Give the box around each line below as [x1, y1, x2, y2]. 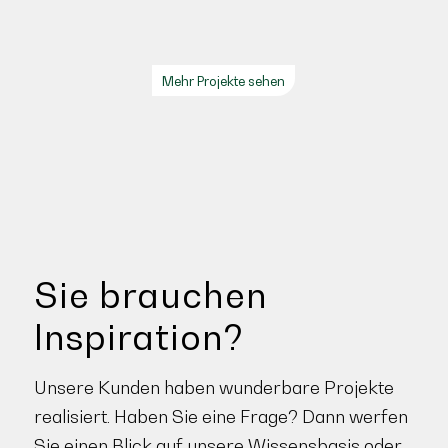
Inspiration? [33, 315, 244, 358]
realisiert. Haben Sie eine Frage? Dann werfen [33, 406, 408, 428]
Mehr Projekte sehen [162, 72, 286, 89]
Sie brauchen [33, 273, 268, 316]
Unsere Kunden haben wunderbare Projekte [33, 377, 394, 399]
